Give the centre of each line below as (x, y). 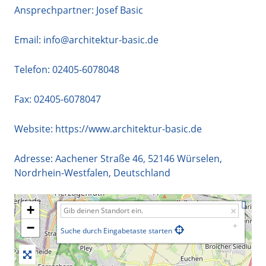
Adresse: (35, 158)
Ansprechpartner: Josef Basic (79, 10)
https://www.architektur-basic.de (129, 129)
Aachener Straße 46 (99, 158)
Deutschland (142, 172)
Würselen (198, 158)
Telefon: (33, 69)
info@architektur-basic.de (100, 39)
